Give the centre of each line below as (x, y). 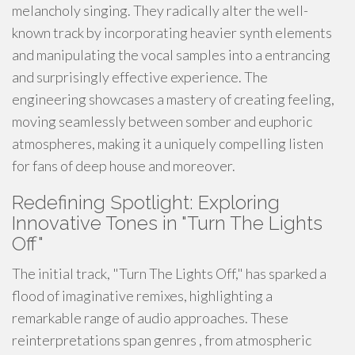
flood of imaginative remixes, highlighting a (142, 296)
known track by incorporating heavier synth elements (172, 32)
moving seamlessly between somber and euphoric (162, 121)
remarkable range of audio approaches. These (150, 318)
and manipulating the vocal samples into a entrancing (171, 55)
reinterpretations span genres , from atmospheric (162, 340)
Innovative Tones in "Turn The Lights (167, 223)
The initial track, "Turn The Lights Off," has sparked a (169, 273)
